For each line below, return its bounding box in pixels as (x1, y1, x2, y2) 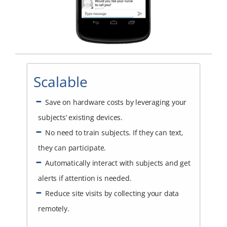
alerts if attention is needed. (38, 173, 132, 183)
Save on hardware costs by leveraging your (45, 97, 187, 107)
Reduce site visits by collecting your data (45, 188, 179, 199)
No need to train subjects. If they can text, (45, 128, 183, 138)
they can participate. (38, 143, 106, 153)
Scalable (33, 71, 88, 91)
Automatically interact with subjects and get (45, 158, 191, 168)
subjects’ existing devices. (38, 112, 123, 123)
